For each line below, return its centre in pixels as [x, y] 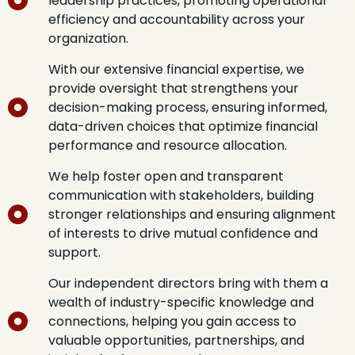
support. [75, 253]
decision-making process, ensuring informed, [188, 108]
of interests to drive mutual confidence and [183, 234]
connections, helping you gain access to [173, 322]
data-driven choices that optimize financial [183, 127]
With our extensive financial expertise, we [177, 70]
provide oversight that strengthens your [174, 89]
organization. [89, 39]
